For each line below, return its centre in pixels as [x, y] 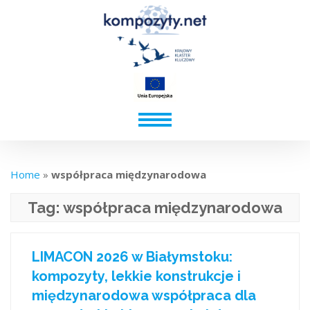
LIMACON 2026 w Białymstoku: [132, 257]
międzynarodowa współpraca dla [144, 295]
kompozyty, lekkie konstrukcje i [136, 276]
